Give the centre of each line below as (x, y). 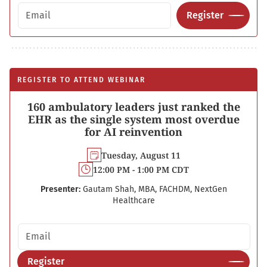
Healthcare (133, 201)
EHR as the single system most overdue (133, 119)
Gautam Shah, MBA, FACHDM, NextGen (155, 189)
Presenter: (60, 189)
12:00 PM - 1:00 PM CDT (141, 169)
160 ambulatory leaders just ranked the (133, 107)
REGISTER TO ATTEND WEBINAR (81, 80)
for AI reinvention (133, 132)
